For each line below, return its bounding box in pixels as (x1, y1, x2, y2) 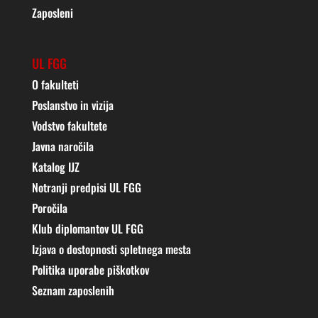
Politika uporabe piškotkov (31, 261, 149, 278)
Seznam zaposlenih (31, 281, 114, 299)
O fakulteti (31, 75, 79, 93)
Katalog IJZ (31, 158, 79, 175)
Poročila (31, 199, 67, 216)
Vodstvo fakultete (31, 116, 107, 134)
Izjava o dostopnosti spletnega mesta (31, 240, 191, 258)
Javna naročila (31, 137, 94, 155)
